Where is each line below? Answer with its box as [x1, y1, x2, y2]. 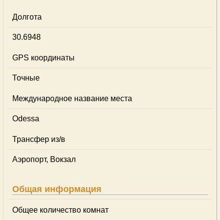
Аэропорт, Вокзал [12, 155, 76, 164]
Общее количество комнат [12, 206, 109, 214]
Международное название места [12, 94, 132, 103]
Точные [12, 74, 40, 82]
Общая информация [12, 184, 102, 194]
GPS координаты [12, 54, 75, 62]
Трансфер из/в [12, 135, 65, 143]
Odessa [12, 114, 39, 123]
